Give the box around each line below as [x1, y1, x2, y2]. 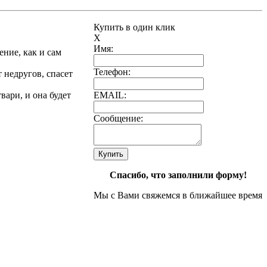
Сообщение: [94, 113, 143, 123]
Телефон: [94, 66, 131, 77]
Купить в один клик [94, 21, 175, 32]
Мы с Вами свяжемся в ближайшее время [94, 190, 262, 200]
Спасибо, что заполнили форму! [109, 169, 247, 180]
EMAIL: [94, 89, 126, 100]
